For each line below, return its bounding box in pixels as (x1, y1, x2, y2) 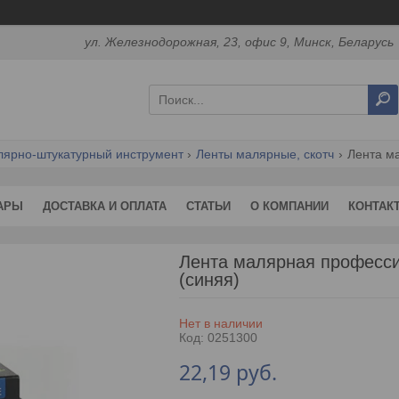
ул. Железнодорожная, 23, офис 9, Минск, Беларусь (85, 35, 395, 50)
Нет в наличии (178, 315, 263, 330)
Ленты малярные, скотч (196, 146, 335, 161)
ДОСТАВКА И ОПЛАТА (43, 199, 167, 213)
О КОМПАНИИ (250, 199, 329, 213)
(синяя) (178, 269, 240, 289)
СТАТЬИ (186, 199, 231, 213)
